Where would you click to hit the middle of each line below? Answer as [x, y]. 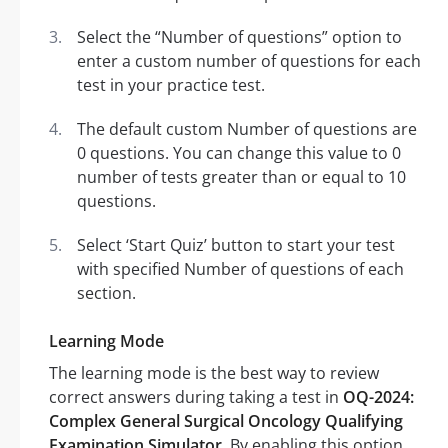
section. [106, 293]
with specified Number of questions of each [240, 269]
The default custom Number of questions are [247, 129]
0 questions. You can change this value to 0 [239, 153]
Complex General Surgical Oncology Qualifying [226, 421]
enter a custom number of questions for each [249, 61]
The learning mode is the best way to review [214, 373]
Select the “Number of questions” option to [239, 37]
